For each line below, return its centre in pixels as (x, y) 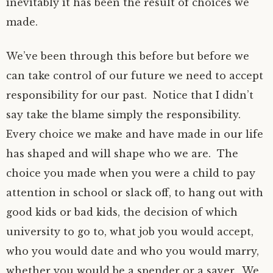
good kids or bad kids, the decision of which (122, 212)
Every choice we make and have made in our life (135, 134)
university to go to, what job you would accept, (130, 232)
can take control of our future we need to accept (135, 76)
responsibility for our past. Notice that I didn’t (130, 95)
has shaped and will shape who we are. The (122, 154)
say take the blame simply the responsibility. (125, 115)
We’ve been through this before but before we (128, 56)
